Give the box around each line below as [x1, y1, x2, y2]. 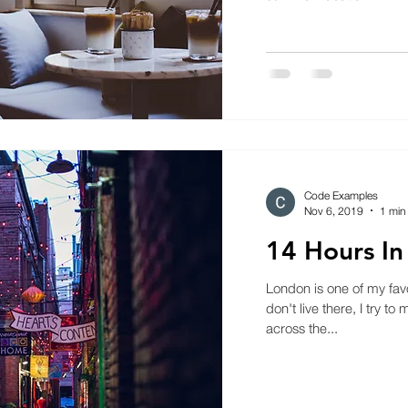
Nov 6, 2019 [303, 203, 363, 218]
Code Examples [303, 188, 378, 202]
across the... [265, 319, 338, 336]
